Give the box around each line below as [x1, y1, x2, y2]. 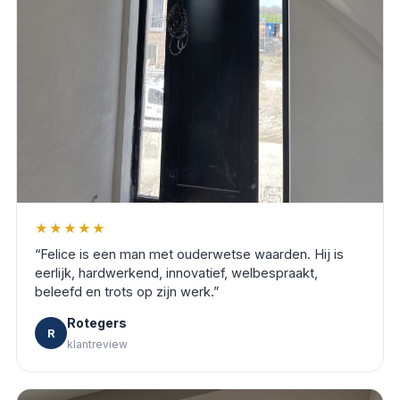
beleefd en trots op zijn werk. [35, 283, 213, 299]
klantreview [67, 337, 128, 351]
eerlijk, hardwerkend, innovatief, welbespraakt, [35, 264, 318, 280]
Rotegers [67, 314, 127, 330]
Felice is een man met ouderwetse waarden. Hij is [40, 246, 344, 262]
